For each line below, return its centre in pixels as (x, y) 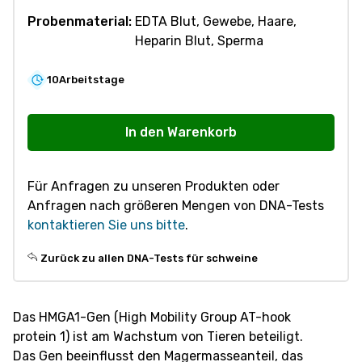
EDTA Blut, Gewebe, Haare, (216, 21)
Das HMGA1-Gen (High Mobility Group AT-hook (152, 317)
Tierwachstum (71, 129)
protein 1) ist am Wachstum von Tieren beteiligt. (158, 336)
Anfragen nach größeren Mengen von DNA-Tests (176, 205)
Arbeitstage (92, 80)
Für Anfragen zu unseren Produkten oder (154, 186)
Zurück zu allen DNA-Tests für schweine (149, 258)
